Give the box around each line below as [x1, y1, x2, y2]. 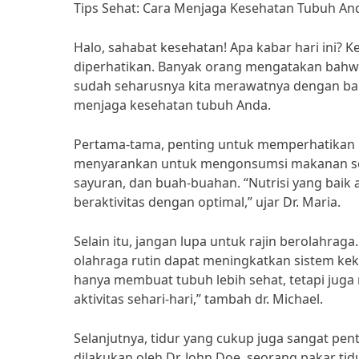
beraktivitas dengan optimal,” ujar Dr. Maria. [74, 193, 341, 211]
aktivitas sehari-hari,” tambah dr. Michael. [74, 290, 323, 308]
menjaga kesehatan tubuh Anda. [74, 96, 271, 114]
